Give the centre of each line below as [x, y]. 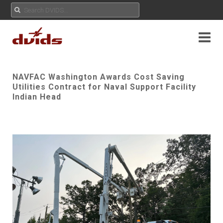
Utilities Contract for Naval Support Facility [104, 87]
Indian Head [37, 97]
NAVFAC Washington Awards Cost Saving [99, 77]
